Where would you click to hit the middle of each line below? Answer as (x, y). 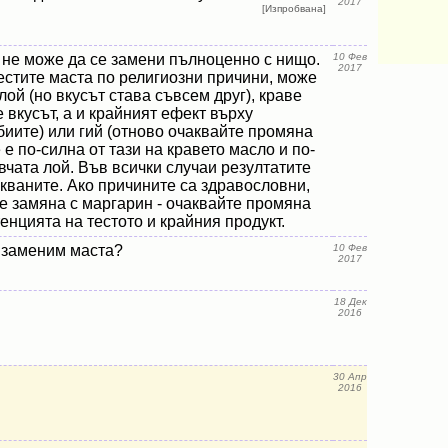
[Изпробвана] (294, 8)
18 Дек (350, 301)
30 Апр (350, 376)
